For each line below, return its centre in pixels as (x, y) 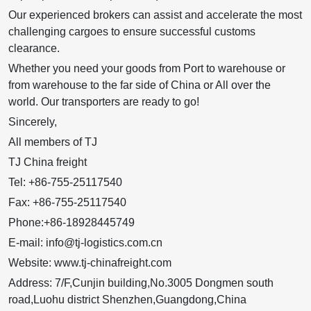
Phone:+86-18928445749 (72, 223)
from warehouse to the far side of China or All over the (140, 85)
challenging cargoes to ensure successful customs (132, 32)
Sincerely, (33, 122)
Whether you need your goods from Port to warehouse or (147, 69)
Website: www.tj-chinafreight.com (90, 263)
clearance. (34, 49)
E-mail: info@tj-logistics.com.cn (85, 243)
